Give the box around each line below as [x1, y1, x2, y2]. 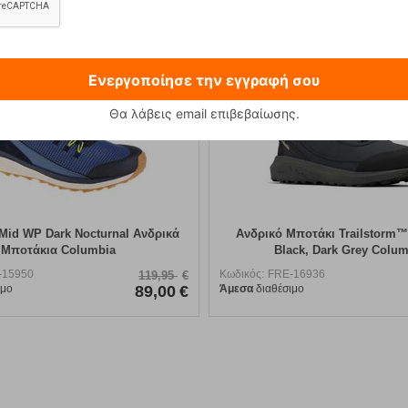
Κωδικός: [219, 267, 264, 280]
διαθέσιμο [253, 281, 304, 295]
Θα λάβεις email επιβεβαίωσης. [108, 105, 300, 121]
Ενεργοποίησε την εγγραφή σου [88, 70, 320, 89]
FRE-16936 [268, 267, 325, 280]
